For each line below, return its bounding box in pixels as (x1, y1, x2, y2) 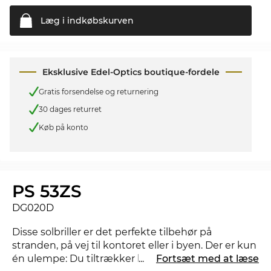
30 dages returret (39, 105, 102, 114)
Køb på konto (39, 122, 88, 132)
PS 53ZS (12, 181, 82, 202)
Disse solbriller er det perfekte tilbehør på (12, 226, 212, 238)
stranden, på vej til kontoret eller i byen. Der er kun (12, 240, 256, 252)
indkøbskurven (65, 15, 134, 27)
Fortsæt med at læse (156, 253, 259, 265)
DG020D (12, 202, 54, 214)
